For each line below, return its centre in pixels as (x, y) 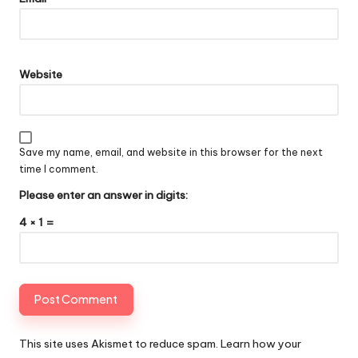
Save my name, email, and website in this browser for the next (171, 153)
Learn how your (261, 344)
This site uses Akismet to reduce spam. (120, 344)
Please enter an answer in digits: (103, 195)
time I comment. (59, 169)
